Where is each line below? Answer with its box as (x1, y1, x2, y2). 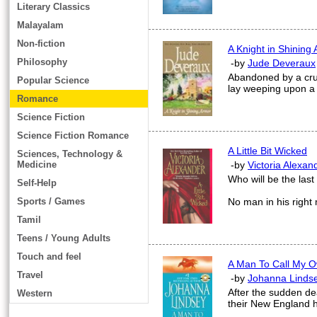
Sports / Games (17, 196, 85, 207)
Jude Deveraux (248, 57, 316, 69)
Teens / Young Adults (17, 233, 110, 243)
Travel (17, 270, 43, 280)
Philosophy (17, 57, 67, 67)
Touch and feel (17, 251, 81, 262)
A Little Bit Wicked (228, 145, 307, 156)
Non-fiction (17, 38, 65, 49)
